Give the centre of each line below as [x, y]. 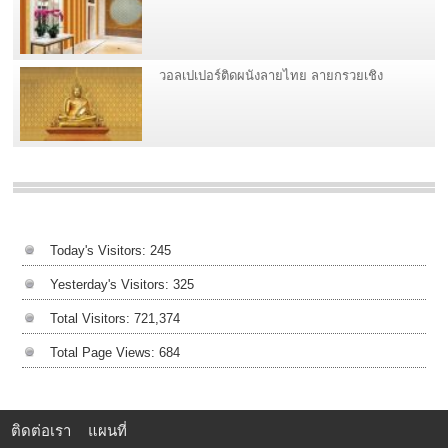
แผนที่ [108, 430]
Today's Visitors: [99, 250]
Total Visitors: [91, 318]
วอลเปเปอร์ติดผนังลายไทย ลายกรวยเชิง [270, 76]
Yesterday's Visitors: [111, 284]
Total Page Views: [104, 352]
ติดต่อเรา [41, 430]
